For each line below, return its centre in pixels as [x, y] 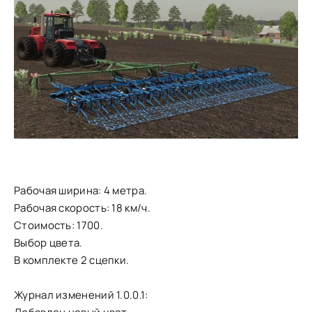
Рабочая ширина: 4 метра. [81, 191]
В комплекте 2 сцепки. [72, 260]
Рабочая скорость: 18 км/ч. [82, 208]
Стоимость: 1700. [58, 226]
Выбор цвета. [48, 243]
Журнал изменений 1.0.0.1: [81, 295]
